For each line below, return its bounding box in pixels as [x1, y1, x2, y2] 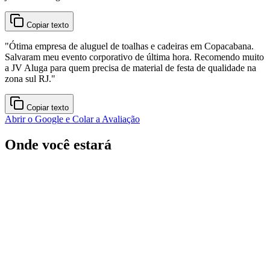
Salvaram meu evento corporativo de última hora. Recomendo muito [5, 51, 264, 62]
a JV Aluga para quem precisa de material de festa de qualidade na [5, 62, 256, 73]
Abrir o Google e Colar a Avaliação [5, 113, 140, 124]
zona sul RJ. [5, 73, 51, 84]
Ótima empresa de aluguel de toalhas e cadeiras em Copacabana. [9, 40, 254, 51]
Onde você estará [5, 136, 111, 152]
